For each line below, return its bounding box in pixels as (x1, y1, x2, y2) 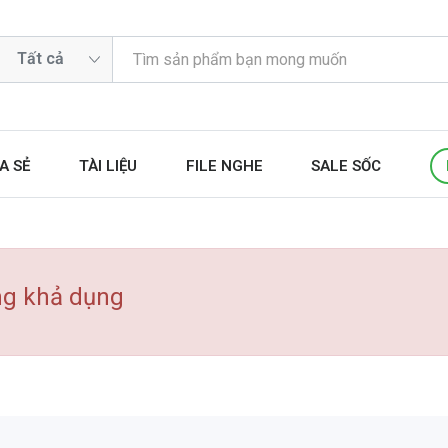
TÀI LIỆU (78, 157, 137, 175)
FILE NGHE (185, 157, 263, 175)
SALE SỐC (311, 157, 382, 175)
